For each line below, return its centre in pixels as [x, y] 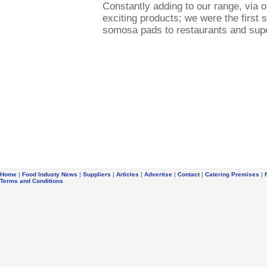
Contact [189, 174]
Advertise [158, 174]
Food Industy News [50, 174]
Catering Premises [232, 174]
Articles [128, 174]
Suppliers [97, 174]
